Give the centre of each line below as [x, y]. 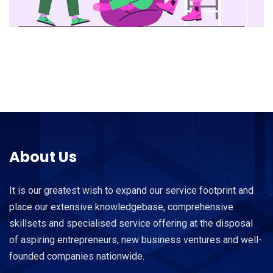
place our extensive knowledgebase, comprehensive [121, 207]
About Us [43, 157]
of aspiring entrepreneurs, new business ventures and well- [136, 240]
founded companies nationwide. [77, 257]
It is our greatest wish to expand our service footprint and [131, 191]
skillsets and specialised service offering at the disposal [131, 224]
